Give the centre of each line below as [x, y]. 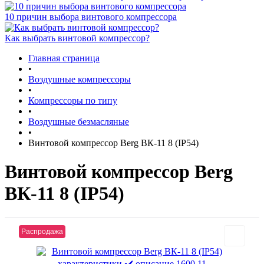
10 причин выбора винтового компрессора [91, 17]
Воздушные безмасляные [79, 122]
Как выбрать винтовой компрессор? [77, 38]
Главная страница [64, 58]
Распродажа [42, 231]
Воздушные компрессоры [80, 79]
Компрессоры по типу [73, 100]
